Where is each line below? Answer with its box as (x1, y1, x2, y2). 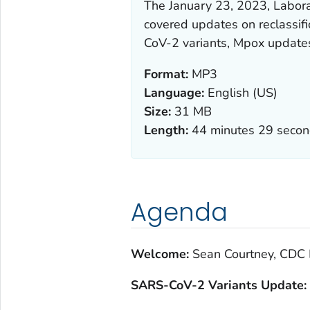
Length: (143, 121, 188, 138)
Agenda (130, 194, 228, 229)
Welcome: (130, 245, 192, 262)
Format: (143, 65, 188, 82)
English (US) (203, 84, 277, 101)
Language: (143, 84, 204, 101)
